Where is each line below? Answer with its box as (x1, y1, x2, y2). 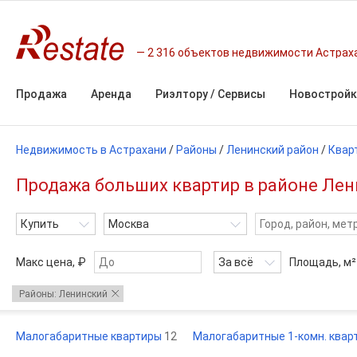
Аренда (91, 88, 131, 100)
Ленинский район (226, 143, 319, 156)
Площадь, (289, 256, 343, 269)
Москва (108, 218, 149, 230)
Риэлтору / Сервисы (155, 88, 265, 100)
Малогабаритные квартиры (16, 330, 164, 343)
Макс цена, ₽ (16, 256, 86, 269)
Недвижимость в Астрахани (16, 143, 167, 156)
